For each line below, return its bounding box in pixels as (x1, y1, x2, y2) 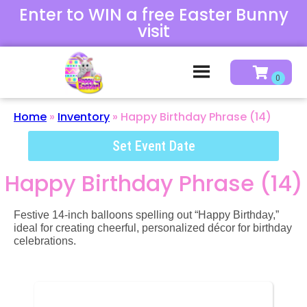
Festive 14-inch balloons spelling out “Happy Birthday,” (14, 208, 279, 221)
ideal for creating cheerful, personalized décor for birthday (14, 221, 292, 234)
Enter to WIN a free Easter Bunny (19, 3, 288, 26)
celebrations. (14, 234, 76, 247)
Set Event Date (112, 137, 195, 154)
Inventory (58, 108, 110, 125)
